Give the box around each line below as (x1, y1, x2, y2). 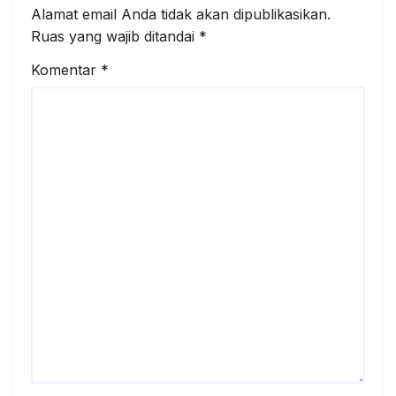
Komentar (31, 60, 101, 79)
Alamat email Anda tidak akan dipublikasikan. (31, 5, 331, 24)
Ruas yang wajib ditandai (31, 27, 199, 46)
